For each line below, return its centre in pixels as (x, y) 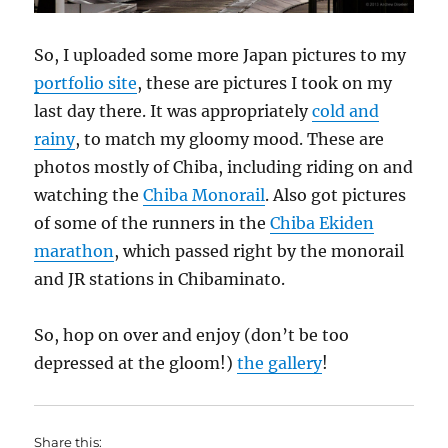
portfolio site (86, 82)
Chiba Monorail (204, 194)
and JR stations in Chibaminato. (160, 278)
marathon (74, 250)
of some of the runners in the (152, 222)
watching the (89, 194)
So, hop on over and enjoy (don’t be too (192, 334)
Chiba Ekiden (322, 222)
